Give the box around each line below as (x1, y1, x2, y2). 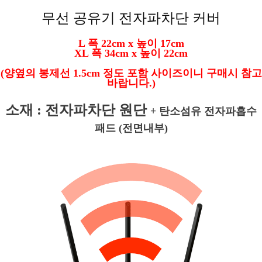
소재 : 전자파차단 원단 (5, 102, 150, 118)
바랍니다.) (106, 77, 156, 89)
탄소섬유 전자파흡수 (159, 105, 257, 117)
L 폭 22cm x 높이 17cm (78, 37, 184, 49)
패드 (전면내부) (94, 122, 168, 134)
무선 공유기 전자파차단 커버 (42, 11, 220, 26)
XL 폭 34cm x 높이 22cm (74, 47, 188, 59)
